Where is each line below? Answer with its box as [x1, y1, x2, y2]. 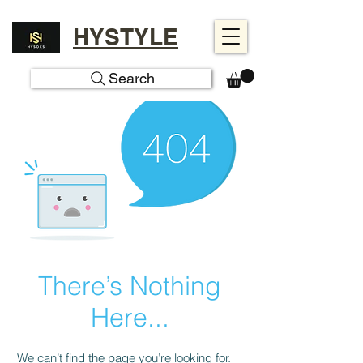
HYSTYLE [73, 23, 178, 50]
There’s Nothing [38, 270, 221, 302]
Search [109, 70, 155, 87]
